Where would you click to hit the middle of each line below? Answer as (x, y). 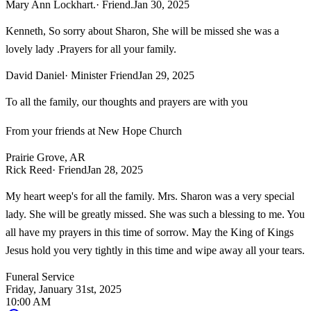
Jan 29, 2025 (166, 75)
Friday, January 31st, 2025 (64, 289)
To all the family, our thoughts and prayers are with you (127, 101)
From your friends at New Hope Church (94, 131)
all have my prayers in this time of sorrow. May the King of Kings (150, 232)
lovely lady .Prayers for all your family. (91, 49)
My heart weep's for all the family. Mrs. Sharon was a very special (150, 196)
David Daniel (35, 75)
